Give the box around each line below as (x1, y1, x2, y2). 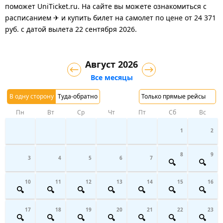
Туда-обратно (58, 92, 98, 101)
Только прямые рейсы (141, 92, 206, 101)
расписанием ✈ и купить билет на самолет (5, 12, 153, 22)
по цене (153, 12, 183, 22)
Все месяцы (90, 72, 133, 82)
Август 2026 (85, 58, 138, 70)
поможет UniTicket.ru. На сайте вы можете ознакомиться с (5, 1, 207, 11)
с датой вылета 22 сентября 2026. (19, 24, 137, 34)
